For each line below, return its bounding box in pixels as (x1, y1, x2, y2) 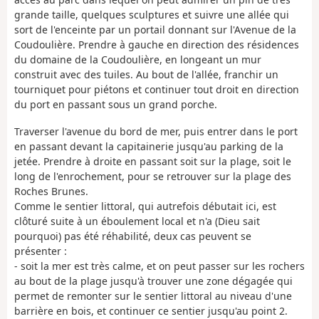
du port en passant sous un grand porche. (14, 97, 217, 111)
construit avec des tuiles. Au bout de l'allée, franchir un (14, 67, 278, 81)
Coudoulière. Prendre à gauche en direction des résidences (14, 37, 299, 51)
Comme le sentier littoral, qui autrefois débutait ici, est (14, 199, 276, 214)
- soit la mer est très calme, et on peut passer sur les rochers (14, 259, 305, 273)
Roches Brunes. (14, 184, 88, 199)
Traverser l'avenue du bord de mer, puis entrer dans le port (14, 125, 298, 139)
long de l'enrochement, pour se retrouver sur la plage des (14, 169, 291, 184)
